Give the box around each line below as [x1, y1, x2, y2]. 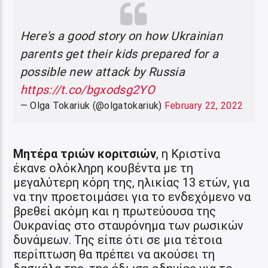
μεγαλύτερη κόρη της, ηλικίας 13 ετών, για [13, 175, 250, 190]
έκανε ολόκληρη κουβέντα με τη [13, 160, 194, 175]
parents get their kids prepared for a [20, 46, 219, 61]
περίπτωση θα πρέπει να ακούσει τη [13, 246, 215, 261]
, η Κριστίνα [156, 146, 221, 161]
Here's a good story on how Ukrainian [20, 28, 223, 43]
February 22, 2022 [164, 99, 243, 111]
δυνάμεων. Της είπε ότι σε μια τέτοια [13, 232, 223, 247]
